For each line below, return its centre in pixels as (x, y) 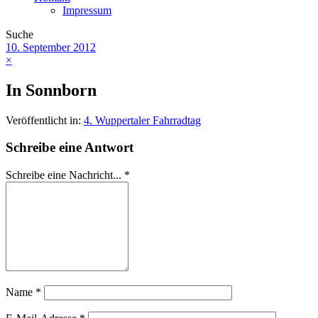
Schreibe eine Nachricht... (65, 175)
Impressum (87, 10)
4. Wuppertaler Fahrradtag (142, 120)
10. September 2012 (51, 47)
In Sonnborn (51, 90)
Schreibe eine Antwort (70, 148)
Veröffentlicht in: (45, 120)
